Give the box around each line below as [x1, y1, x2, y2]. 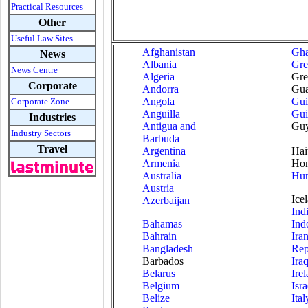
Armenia [142, 157, 180, 169]
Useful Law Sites [11, 33, 73, 43]
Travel [37, 143, 67, 155]
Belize [142, 292, 170, 304]
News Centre [11, 65, 58, 75]
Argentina [142, 145, 186, 157]
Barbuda [142, 133, 179, 144]
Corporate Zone [11, 96, 69, 107]
